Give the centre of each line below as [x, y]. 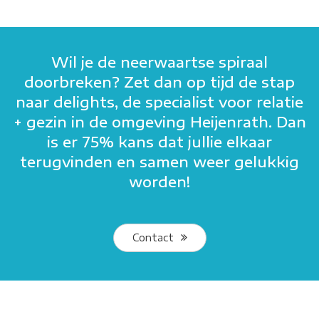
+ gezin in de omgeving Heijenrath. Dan [159, 121]
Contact [153, 237]
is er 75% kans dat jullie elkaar [159, 141]
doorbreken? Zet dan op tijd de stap [159, 82]
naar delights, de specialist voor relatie [159, 101]
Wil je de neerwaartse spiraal [159, 62]
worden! [159, 181]
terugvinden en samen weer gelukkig [159, 161]
